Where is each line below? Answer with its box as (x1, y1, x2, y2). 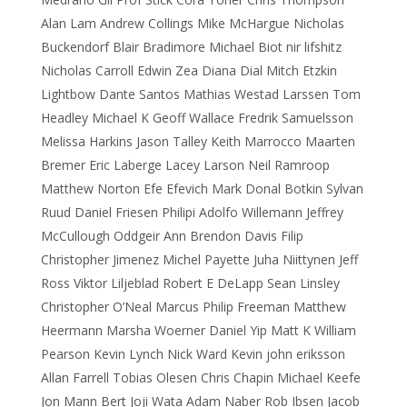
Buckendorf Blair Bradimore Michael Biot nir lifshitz (41, 38, 342, 55)
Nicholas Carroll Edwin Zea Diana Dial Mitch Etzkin (41, 62, 337, 79)
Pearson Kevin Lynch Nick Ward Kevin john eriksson (41, 345, 345, 362)
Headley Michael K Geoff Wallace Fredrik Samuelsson (41, 109, 353, 126)
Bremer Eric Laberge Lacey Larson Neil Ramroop (41, 156, 330, 174)
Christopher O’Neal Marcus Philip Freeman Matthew (41, 298, 346, 315)
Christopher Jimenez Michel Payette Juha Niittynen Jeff (41, 251, 358, 268)
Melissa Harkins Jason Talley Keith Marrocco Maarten (41, 133, 355, 150)
